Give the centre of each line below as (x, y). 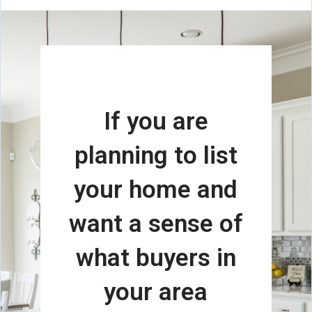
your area (156, 291)
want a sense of (156, 223)
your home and (156, 189)
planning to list (156, 155)
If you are (156, 121)
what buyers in (156, 257)
